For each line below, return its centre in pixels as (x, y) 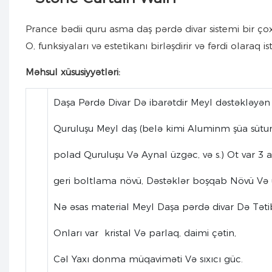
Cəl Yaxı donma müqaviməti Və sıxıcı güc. (148, 259)
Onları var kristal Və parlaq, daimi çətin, (144, 233)
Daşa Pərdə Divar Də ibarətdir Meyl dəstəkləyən (161, 102)
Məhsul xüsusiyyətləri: (73, 72)
